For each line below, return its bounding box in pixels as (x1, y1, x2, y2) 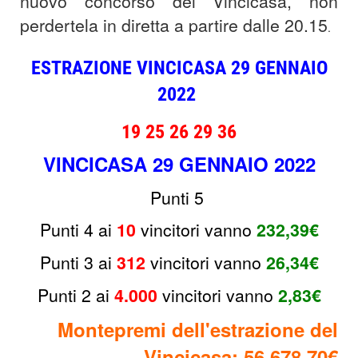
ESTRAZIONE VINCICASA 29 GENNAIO (30, 57, 328, 79)
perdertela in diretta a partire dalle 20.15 (20, 13, 328, 37)
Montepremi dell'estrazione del (58, 316, 338, 343)
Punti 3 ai (39, 250, 112, 274)
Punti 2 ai (37, 283, 114, 307)
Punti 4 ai (39, 217, 112, 241)
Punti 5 (149, 185, 209, 209)
